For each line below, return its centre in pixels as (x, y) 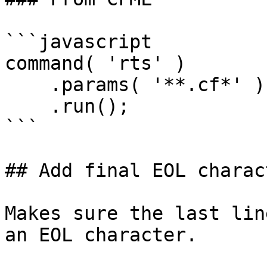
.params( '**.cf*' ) (27, 85)
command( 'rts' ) (95, 63)
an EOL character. (101, 235)
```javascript (78, 42)
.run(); (27, 106)
